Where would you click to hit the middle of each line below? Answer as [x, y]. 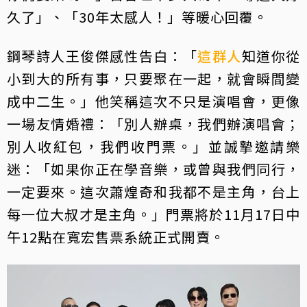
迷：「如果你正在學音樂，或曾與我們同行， [153, 169]
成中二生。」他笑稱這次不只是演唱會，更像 [153, 101]
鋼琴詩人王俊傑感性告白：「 [102, 56]
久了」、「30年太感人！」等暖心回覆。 [137, 16]
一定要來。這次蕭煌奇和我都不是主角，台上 [153, 191]
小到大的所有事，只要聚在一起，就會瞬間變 [153, 78]
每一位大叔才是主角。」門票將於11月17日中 [153, 214]
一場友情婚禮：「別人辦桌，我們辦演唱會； [153, 123]
